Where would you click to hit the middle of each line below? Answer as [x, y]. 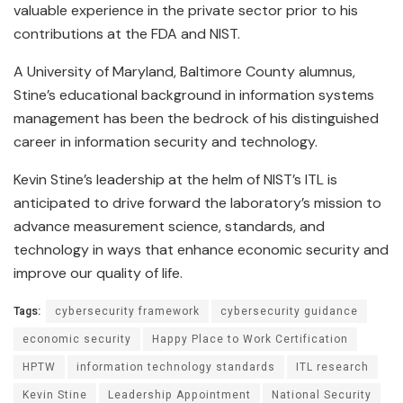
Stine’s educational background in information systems [194, 94]
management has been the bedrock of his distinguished [196, 118]
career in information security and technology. [166, 141]
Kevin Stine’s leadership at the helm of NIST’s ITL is [175, 179]
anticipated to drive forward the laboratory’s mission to [197, 202]
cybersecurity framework [127, 311]
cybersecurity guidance [289, 311]
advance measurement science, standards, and [169, 226]
